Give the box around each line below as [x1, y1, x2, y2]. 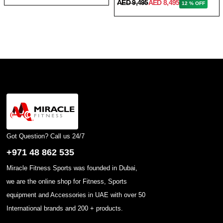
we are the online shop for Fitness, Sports [6, 177, 127, 185]
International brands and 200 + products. [6, 204, 123, 212]
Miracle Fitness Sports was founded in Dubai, [6, 164, 137, 172]
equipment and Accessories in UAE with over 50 [6, 191, 145, 199]
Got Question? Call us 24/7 [6, 132, 85, 140]
